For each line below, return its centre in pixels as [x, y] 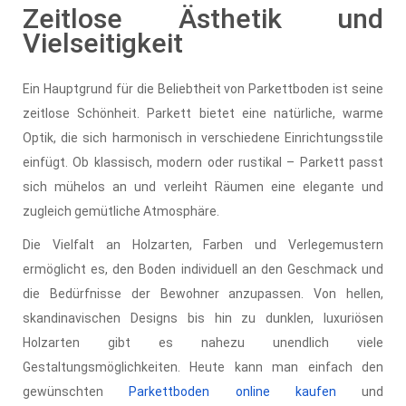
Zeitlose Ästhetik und [203, 18]
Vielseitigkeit [103, 43]
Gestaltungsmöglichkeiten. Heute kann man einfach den [203, 367]
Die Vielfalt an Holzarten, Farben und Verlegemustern [203, 244]
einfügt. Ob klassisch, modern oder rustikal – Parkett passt [203, 162]
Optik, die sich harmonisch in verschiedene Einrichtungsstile [203, 137]
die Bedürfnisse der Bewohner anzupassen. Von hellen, [203, 293]
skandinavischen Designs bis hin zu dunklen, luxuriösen [203, 318]
